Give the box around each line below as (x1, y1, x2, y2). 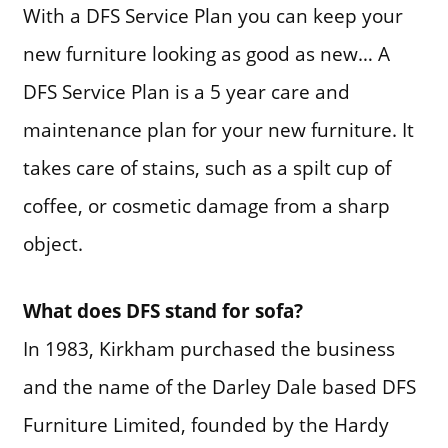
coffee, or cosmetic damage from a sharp (22, 192, 390, 220)
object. (22, 230, 83, 258)
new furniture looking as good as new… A (22, 40, 390, 68)
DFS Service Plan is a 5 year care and (22, 78, 350, 106)
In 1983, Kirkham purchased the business (22, 335, 395, 363)
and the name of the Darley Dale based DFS (22, 373, 416, 401)
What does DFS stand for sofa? (22, 297, 303, 325)
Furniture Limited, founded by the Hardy (22, 411, 389, 439)
